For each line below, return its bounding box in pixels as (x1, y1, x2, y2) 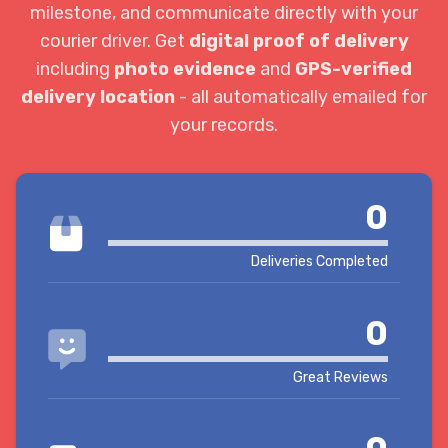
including (36, 58, 114, 80)
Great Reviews (293, 369, 388, 386)
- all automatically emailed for (175, 86, 427, 108)
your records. (170, 114, 278, 136)
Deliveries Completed (251, 253, 388, 270)
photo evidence (114, 58, 256, 80)
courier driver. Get (39, 30, 189, 52)
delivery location (21, 86, 175, 108)
